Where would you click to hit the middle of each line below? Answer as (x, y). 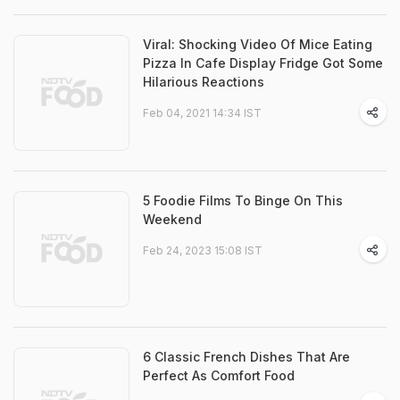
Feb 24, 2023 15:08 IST (203, 251)
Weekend (172, 220)
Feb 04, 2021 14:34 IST (202, 113)
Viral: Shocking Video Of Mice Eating (258, 45)
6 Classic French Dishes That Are (246, 357)
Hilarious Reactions (204, 82)
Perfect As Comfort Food (219, 376)
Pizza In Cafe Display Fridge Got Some (263, 63)
